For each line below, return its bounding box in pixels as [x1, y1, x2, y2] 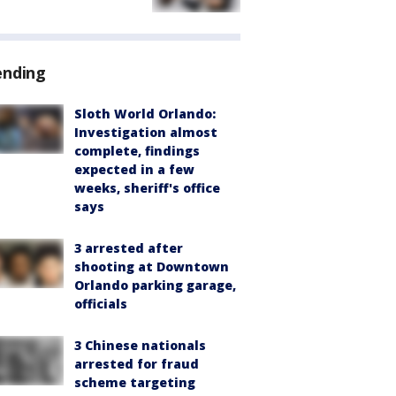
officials [74, 295, 127, 313]
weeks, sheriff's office [74, 179, 220, 197]
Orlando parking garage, [74, 277, 236, 294]
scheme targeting [74, 374, 195, 392]
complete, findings [74, 142, 200, 160]
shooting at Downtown [74, 258, 229, 276]
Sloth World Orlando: [74, 105, 216, 123]
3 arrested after [74, 240, 183, 257]
